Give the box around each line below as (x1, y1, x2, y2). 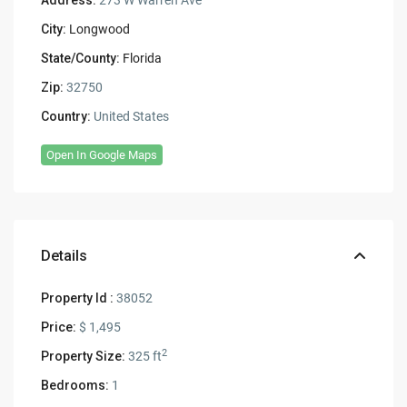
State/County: (41, 50, 121, 65)
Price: (41, 319, 77, 334)
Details (41, 246, 88, 264)
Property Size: (41, 348, 126, 363)
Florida (123, 50, 163, 65)
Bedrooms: (41, 377, 110, 392)
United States (91, 108, 170, 124)
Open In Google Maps (46, 147, 158, 162)
